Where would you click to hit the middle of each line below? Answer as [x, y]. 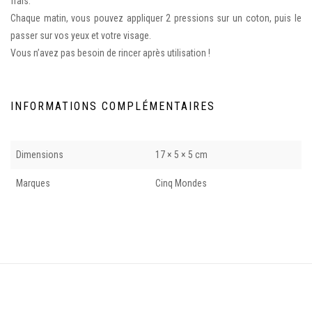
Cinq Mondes [181, 183]
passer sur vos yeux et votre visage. [81, 35]
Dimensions [40, 154]
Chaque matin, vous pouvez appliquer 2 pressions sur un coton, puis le [156, 18]
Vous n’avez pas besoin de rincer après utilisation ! [110, 53]
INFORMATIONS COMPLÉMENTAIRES [113, 106]
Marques [33, 183]
